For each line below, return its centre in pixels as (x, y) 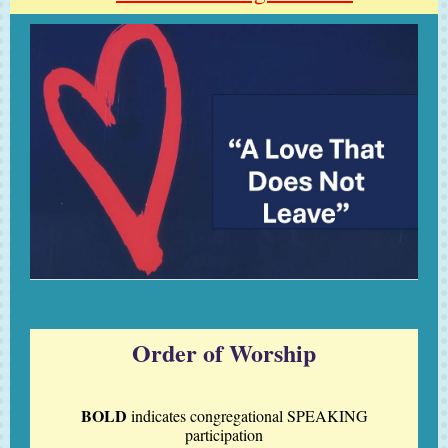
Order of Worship (224, 352)
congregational (238, 415)
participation (224, 434)
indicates (158, 415)
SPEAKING (327, 415)
